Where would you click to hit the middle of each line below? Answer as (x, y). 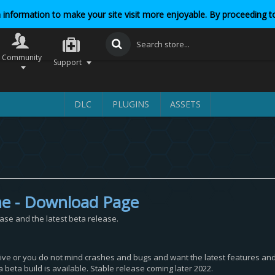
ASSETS (185, 104)
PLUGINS (131, 104)
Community (22, 57)
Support (68, 62)
